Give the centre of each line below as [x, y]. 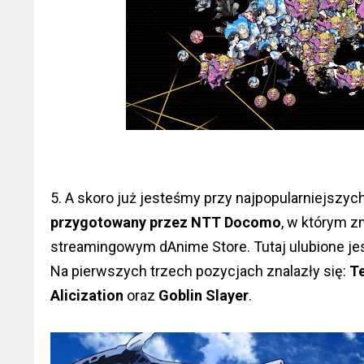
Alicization [87, 296]
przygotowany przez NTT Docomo [166, 223]
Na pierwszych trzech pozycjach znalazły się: [200, 271]
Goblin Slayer [204, 296]
